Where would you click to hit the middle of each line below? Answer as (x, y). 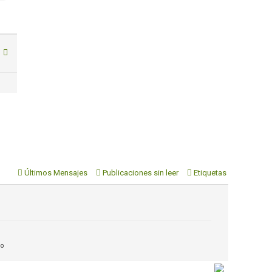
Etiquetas (210, 173)
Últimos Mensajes (56, 173)
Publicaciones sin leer (141, 173)
